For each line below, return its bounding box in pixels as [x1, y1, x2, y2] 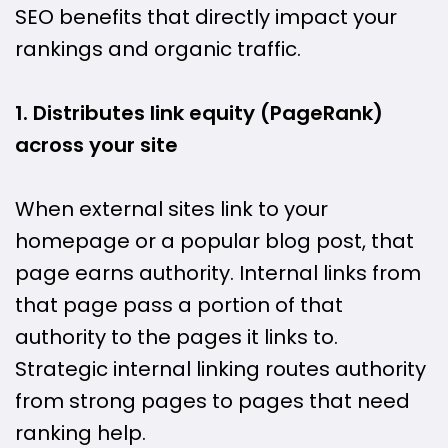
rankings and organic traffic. [15, 34, 301, 63]
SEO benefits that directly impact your [15, 2, 397, 31]
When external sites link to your [15, 195, 328, 224]
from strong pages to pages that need [15, 387, 410, 416]
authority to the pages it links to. [15, 323, 338, 352]
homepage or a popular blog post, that [15, 227, 414, 256]
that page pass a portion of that [15, 291, 343, 320]
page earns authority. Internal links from [15, 259, 421, 288]
